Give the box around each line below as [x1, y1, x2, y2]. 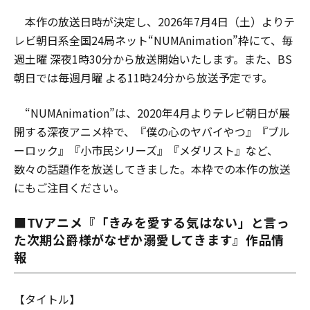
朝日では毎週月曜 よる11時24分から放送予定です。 [14, 69, 273, 86]
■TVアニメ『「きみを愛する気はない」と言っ [14, 212, 290, 231]
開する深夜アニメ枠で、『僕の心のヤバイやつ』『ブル [14, 122, 290, 140]
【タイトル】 [14, 290, 80, 307]
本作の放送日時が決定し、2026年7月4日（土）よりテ [14, 12, 295, 30]
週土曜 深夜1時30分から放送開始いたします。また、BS [14, 50, 292, 67]
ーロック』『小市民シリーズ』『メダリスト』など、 [14, 141, 278, 158]
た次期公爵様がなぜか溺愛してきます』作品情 [14, 230, 285, 248]
